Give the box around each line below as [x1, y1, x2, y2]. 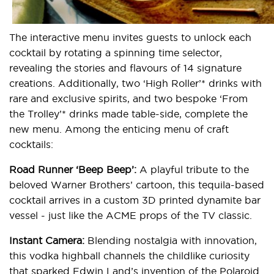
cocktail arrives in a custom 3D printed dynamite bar [9, 194, 261, 206]
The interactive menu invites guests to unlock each [9, 32, 251, 43]
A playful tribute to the [139, 164, 249, 175]
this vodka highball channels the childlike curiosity [9, 250, 250, 261]
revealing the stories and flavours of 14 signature [9, 62, 242, 73]
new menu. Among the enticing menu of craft [9, 124, 229, 135]
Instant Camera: [9, 235, 87, 246]
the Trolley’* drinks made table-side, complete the [9, 108, 248, 119]
